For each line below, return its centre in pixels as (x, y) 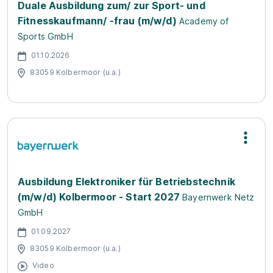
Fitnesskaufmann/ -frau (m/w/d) (97, 21)
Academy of (204, 21)
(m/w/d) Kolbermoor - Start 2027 (99, 197)
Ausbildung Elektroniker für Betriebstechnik (126, 182)
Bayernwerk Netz (218, 197)
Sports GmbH (45, 36)
